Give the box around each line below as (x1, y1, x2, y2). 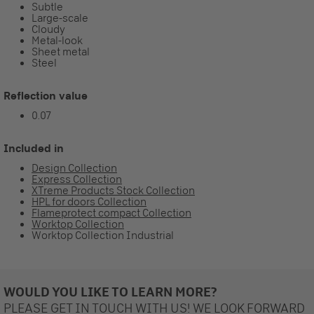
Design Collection (32, 161, 117, 175)
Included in (4, 142, 64, 154)
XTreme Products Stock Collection (32, 184, 195, 197)
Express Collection (32, 172, 122, 186)
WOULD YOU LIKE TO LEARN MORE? (4, 283, 217, 299)
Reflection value (4, 89, 88, 102)
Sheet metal (32, 45, 90, 58)
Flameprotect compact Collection (32, 206, 191, 219)
